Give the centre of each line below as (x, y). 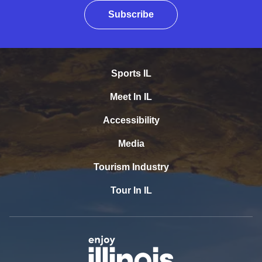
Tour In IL (131, 191)
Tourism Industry (131, 167)
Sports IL (131, 74)
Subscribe (131, 15)
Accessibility (131, 120)
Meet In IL (131, 97)
